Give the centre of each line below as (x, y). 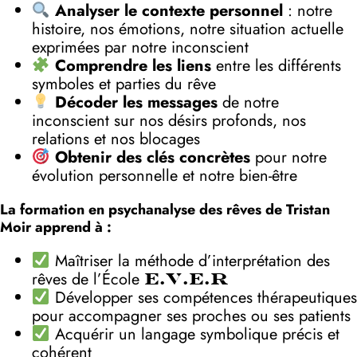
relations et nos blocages (116, 139)
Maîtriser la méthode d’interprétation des (190, 261)
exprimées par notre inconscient (140, 48)
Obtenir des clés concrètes (152, 158)
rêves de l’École (88, 280)
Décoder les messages (136, 103)
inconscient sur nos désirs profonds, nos (169, 121)
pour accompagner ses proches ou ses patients (191, 316)
